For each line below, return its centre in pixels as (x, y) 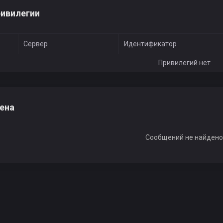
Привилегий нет (184, 63)
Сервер (36, 44)
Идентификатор (150, 44)
